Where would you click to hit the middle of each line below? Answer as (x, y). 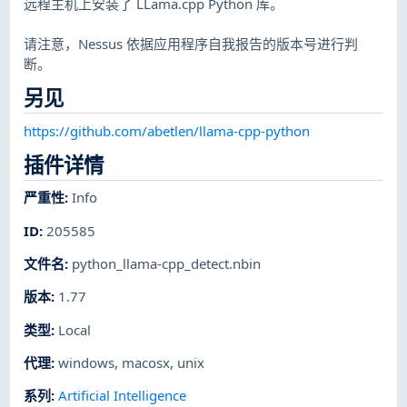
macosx (146, 362)
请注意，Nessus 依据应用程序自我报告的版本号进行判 (191, 43)
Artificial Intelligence (123, 396)
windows (87, 362)
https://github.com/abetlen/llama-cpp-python (167, 130)
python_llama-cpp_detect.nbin (167, 263)
